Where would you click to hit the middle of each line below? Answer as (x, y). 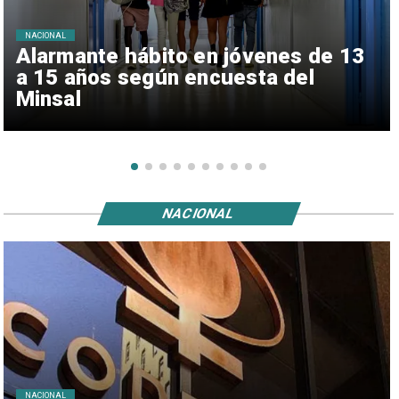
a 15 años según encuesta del (165, 77)
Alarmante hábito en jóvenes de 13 (190, 56)
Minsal (48, 98)
